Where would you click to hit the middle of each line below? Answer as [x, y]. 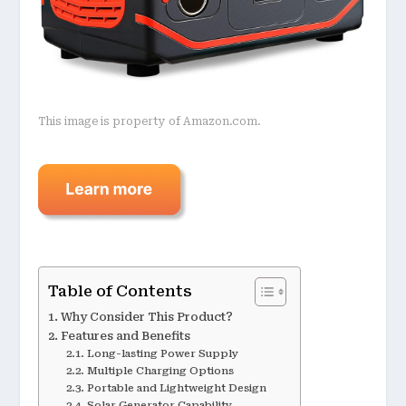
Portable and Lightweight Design [176, 387]
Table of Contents [121, 291]
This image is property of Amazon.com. [150, 122]
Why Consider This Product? [146, 316]
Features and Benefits [125, 335]
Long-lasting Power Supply [162, 353]
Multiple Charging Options [160, 370]
